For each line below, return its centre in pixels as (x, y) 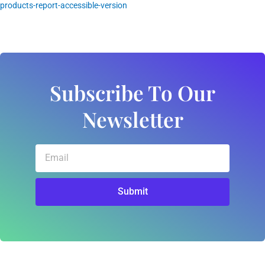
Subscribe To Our (132, 92)
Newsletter (132, 119)
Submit (132, 192)
